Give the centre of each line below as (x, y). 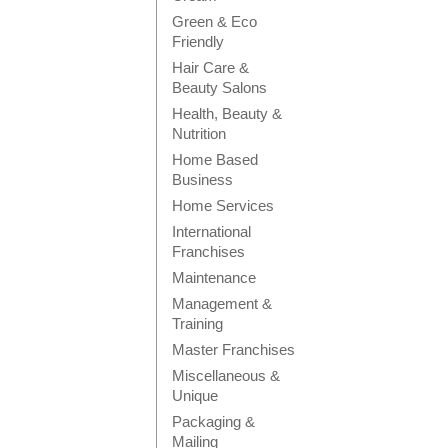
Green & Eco (214, 21)
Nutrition (199, 133)
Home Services (223, 205)
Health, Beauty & (227, 113)
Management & (222, 303)
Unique (195, 395)
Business (202, 179)
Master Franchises (233, 349)
